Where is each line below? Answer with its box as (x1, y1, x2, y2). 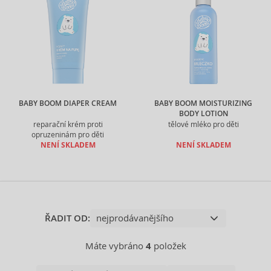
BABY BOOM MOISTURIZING (154, 99, 252, 108)
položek (151, 240, 186, 252)
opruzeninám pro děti (31, 130, 104, 139)
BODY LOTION (178, 109, 228, 119)
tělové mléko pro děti (168, 120, 239, 129)
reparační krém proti (33, 120, 103, 129)
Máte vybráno (85, 240, 146, 252)
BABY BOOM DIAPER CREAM (19, 99, 117, 108)
